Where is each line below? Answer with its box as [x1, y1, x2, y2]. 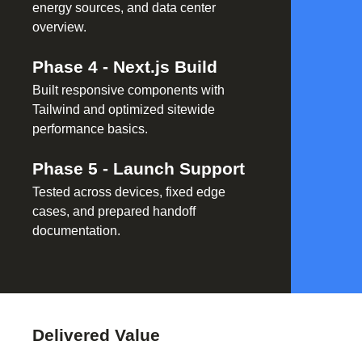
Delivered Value [32, 326, 160, 345]
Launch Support [113, 159, 245, 179]
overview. [32, 20, 86, 35]
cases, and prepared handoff [32, 204, 196, 219]
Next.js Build [113, 57, 217, 77]
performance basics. [32, 122, 148, 137]
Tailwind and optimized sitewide [32, 103, 215, 117]
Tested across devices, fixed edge [32, 185, 225, 200]
